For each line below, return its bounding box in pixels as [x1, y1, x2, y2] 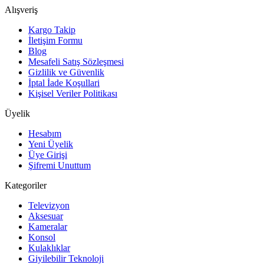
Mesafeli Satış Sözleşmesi [28, 56, 124, 67]
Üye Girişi [28, 149, 67, 160]
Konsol [28, 232, 55, 242]
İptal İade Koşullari [28, 77, 100, 88]
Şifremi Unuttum [28, 160, 91, 170]
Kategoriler [5, 180, 47, 190]
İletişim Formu [28, 35, 82, 45]
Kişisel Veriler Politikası [28, 88, 117, 98]
